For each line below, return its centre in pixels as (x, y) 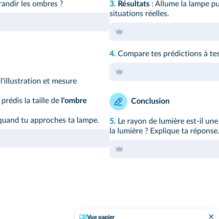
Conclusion (150, 101)
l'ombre (74, 101)
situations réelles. (139, 14)
